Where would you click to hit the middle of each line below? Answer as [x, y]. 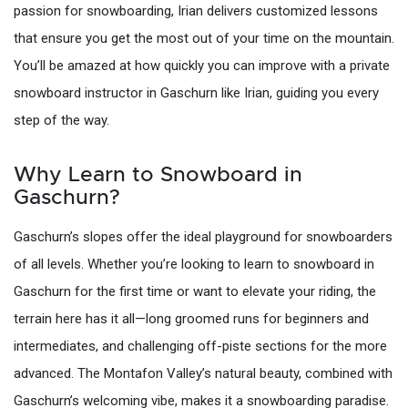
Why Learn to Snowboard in [158, 174]
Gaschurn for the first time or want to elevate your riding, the [195, 291]
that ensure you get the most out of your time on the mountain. [204, 38]
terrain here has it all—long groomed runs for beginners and [191, 318]
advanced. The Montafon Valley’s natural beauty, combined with [203, 373]
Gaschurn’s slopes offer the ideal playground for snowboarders [203, 236]
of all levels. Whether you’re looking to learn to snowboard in [194, 264]
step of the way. [61, 120]
